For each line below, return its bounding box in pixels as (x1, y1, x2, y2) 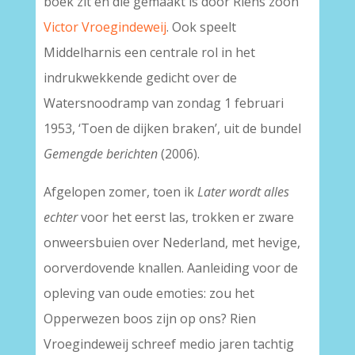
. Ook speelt (166, 18, 236, 36)
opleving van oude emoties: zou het (43, 284, 254, 302)
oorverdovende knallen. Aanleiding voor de (43, 259, 298, 277)
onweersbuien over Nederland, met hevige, (43, 234, 300, 251)
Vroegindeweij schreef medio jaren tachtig (43, 335, 294, 353)
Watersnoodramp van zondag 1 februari (43, 94, 284, 112)
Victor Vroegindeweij (43, 18, 166, 36)
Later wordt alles (197, 183, 289, 200)
